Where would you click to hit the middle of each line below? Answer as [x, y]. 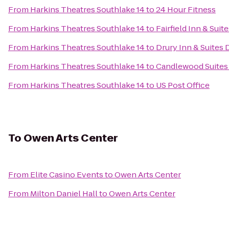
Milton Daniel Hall [64, 193]
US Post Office [183, 85]
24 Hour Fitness [186, 9]
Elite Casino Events [67, 175]
